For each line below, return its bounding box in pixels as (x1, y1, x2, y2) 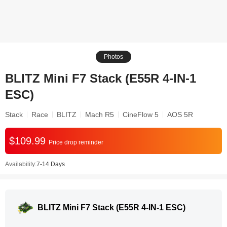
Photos (104, 53, 123, 60)
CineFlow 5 (123, 110, 159, 119)
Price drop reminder (49, 139, 103, 146)
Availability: (5, 161, 36, 168)
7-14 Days (36, 161, 65, 168)
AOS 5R (167, 110, 193, 119)
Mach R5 (85, 110, 114, 119)
